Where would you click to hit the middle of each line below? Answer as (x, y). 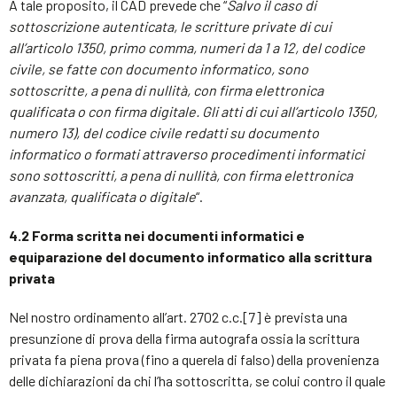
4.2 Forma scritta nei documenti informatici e (157, 235)
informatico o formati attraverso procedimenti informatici (187, 154)
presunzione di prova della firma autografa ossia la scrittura (184, 338)
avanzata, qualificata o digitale (102, 196)
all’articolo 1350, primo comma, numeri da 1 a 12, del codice (187, 47)
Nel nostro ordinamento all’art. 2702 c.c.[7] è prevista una (178, 317)
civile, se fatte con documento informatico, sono (159, 69)
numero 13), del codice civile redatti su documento (164, 132)
